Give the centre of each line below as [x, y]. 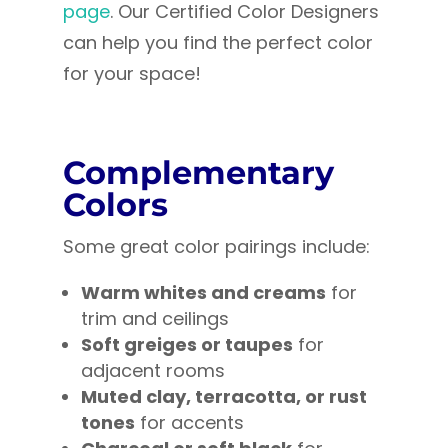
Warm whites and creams [203, 292]
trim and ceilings [154, 318]
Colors [115, 204]
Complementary [198, 172]
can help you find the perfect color [217, 42]
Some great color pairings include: [216, 246]
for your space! [131, 73]
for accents [189, 422]
